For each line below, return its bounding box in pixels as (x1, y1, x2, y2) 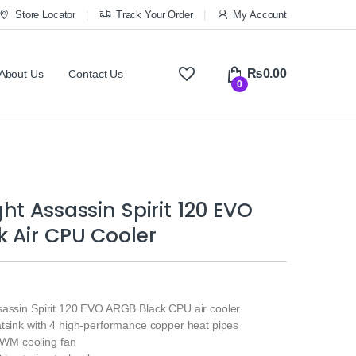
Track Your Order (115, 8, 193, 21)
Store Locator (14, 8, 76, 21)
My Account (233, 8, 287, 21)
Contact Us (68, 68, 124, 81)
